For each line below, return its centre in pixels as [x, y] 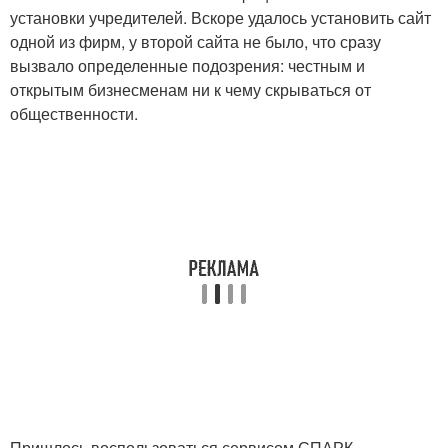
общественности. [74, 113]
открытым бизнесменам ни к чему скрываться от [190, 89]
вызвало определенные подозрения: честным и [187, 65]
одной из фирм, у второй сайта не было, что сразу [195, 41]
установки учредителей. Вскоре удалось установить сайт [220, 17]
